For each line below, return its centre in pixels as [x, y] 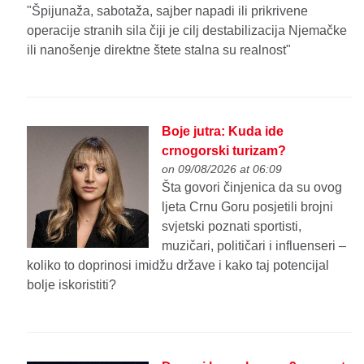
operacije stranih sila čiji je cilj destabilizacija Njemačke [187, 30]
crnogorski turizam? [224, 151]
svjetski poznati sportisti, [232, 227]
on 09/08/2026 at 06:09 [222, 169]
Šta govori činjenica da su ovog [252, 188]
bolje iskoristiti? [72, 285]
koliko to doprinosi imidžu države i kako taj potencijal [178, 266]
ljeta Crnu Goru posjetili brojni [248, 207]
